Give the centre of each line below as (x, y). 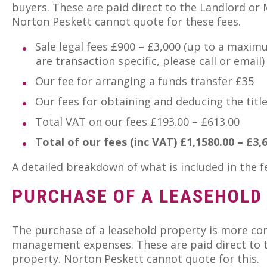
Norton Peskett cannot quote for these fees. (126, 21)
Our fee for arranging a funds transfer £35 (145, 81)
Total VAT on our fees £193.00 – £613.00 (137, 121)
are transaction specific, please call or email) (150, 60)
